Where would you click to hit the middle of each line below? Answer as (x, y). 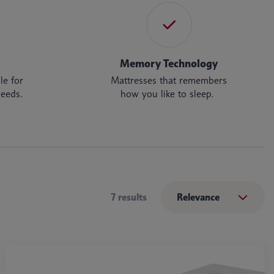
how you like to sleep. (169, 94)
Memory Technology (169, 64)
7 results (130, 197)
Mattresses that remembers (169, 80)
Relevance (198, 197)
